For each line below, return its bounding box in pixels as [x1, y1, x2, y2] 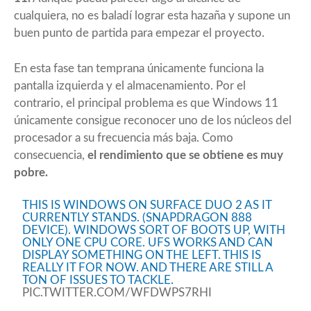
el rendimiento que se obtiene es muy [87, 149, 283, 161]
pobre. [14, 166, 48, 178]
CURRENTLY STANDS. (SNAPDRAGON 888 [22, 211, 253, 224]
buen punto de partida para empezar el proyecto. [14, 26, 264, 39]
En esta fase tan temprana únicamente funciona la [14, 62, 264, 74]
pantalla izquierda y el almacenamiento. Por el [14, 79, 246, 92]
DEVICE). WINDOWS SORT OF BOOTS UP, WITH [22, 224, 286, 236]
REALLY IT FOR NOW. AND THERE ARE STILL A [22, 261, 274, 274]
